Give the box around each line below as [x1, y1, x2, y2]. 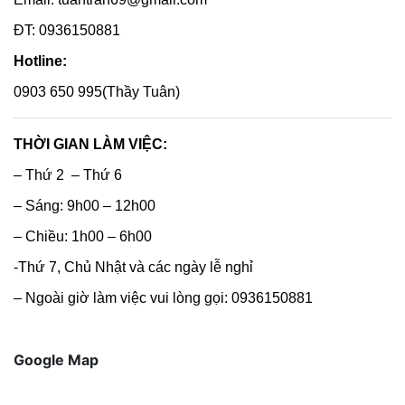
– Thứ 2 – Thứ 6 [14, 166, 122, 183]
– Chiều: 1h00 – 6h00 [14, 228, 152, 244]
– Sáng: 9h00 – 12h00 [14, 197, 155, 213]
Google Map [14, 350, 99, 369]
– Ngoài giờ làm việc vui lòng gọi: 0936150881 [14, 289, 313, 306]
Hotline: [14, 52, 67, 69]
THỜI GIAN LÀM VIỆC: [14, 136, 167, 152]
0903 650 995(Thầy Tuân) [14, 83, 180, 99]
